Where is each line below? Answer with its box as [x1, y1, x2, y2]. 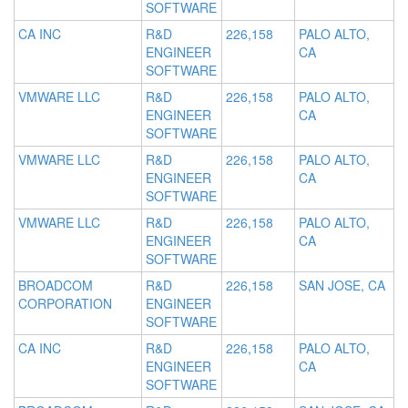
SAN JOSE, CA [299, 276, 385, 295]
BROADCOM [18, 276, 93, 295]
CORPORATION [18, 294, 112, 313]
